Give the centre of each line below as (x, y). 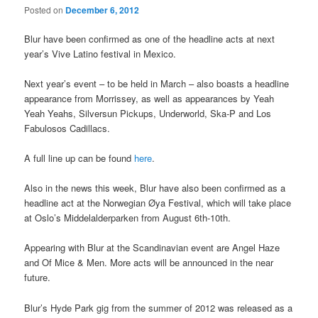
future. (38, 278)
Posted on (45, 9)
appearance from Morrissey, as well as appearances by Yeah (149, 99)
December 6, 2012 (103, 10)
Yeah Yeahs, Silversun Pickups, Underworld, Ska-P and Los (148, 114)
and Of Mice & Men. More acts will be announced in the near (149, 263)
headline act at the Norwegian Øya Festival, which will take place (158, 203)
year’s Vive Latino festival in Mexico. (100, 53)
